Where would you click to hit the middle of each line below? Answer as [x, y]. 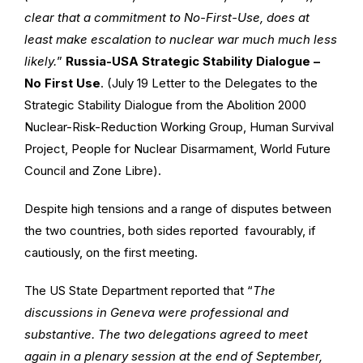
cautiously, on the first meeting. [111, 252]
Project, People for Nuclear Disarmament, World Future [177, 148]
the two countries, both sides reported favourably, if [170, 230]
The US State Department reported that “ [139, 290]
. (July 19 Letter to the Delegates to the [209, 83]
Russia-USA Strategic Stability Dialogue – [193, 61]
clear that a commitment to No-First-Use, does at [167, 17]
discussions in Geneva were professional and [156, 312]
